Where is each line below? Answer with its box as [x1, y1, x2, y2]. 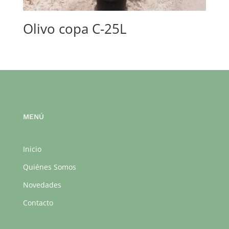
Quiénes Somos [22, 162, 76, 172]
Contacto [22, 198, 53, 208]
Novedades [22, 180, 61, 190]
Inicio [22, 144, 41, 154]
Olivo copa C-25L [22, 19, 127, 38]
